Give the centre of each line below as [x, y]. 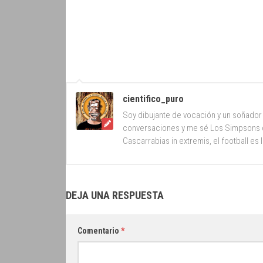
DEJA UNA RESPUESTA [115, 195]
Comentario [99, 231]
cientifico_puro [153, 99]
